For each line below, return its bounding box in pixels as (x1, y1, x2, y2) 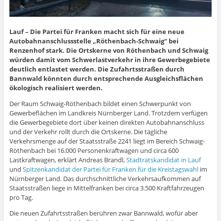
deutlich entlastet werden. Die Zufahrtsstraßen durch (9, 64, 184, 74)
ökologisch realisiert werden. (9, 83, 103, 92)
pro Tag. (9, 192, 33, 202)
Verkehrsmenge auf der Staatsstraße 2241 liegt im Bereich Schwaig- (9, 136, 205, 146)
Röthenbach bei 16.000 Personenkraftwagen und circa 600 (9, 146, 179, 155)
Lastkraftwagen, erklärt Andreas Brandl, (9, 155, 126, 164)
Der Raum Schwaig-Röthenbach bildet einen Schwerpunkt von (9, 99, 191, 108)
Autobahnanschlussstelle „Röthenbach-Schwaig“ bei (9, 36, 179, 45)
